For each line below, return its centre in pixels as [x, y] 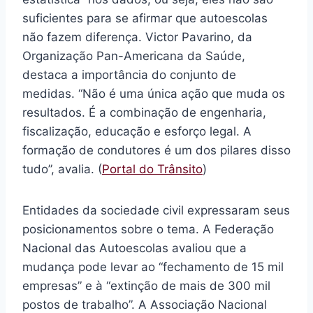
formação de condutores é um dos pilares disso [156, 151]
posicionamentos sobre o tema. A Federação [148, 230]
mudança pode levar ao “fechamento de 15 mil [153, 267]
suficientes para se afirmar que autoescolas [145, 19]
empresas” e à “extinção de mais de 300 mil [146, 286]
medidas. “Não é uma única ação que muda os [154, 94]
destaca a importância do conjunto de [129, 75]
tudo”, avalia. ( [62, 169]
